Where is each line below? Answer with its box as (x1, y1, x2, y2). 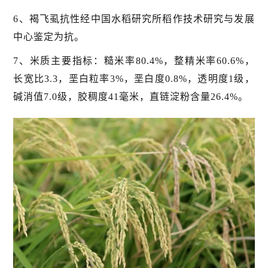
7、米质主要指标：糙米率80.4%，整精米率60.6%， (13, 56, 255, 66)
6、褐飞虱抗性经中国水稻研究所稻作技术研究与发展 (13, 14, 255, 25)
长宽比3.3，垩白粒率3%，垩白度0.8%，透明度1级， (13, 74, 255, 84)
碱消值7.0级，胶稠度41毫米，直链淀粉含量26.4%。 (13, 92, 249, 102)
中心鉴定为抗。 (13, 32, 85, 42)
